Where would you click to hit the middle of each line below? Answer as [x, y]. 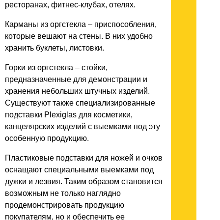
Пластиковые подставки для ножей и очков [84, 158]
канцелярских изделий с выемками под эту [82, 127]
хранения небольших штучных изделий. [77, 91]
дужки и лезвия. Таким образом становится [84, 182]
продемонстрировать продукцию [65, 205]
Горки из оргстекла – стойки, [56, 68]
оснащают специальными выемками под [79, 170]
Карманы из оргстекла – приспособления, [81, 25]
